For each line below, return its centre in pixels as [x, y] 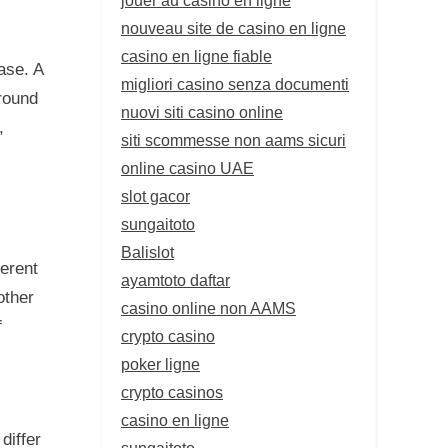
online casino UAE [187, 167]
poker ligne [160, 363]
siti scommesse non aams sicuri [233, 139]
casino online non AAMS [208, 307]
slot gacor [155, 195]
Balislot [147, 251]
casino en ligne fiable [196, 55]
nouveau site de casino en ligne [233, 27]
